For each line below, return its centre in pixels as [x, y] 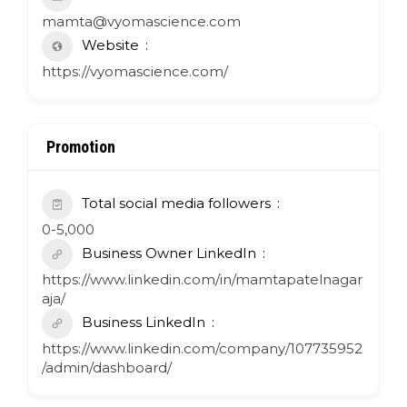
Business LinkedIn [144, 322]
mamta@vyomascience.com [141, 21]
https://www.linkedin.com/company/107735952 [202, 348]
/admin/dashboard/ [107, 367]
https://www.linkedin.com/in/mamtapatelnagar [202, 279]
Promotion [81, 146]
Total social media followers [176, 203]
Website [110, 45]
